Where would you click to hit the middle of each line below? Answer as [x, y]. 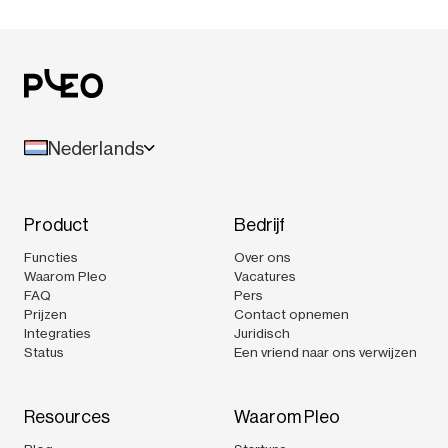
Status [44, 351]
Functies [51, 256]
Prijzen [45, 313]
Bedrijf [259, 224]
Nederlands [96, 147]
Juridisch [262, 332]
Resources [67, 416]
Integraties [57, 332]
